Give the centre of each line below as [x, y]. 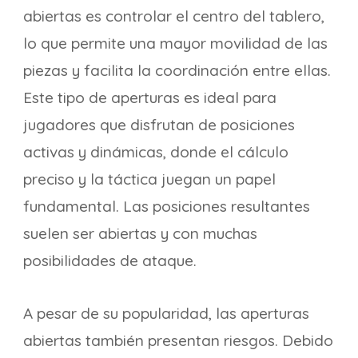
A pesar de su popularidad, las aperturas [166, 313]
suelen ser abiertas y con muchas [140, 233]
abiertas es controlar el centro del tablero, [174, 16]
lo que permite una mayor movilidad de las [175, 43]
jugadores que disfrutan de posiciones [159, 125]
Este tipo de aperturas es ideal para [150, 97]
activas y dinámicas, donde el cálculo [156, 152]
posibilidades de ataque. [110, 261]
